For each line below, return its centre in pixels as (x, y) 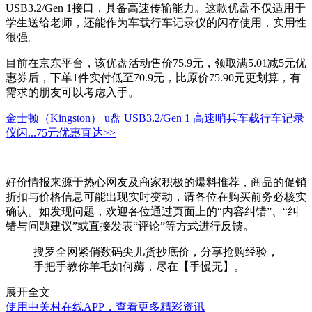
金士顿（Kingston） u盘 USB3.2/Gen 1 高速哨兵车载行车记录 (155, 118)
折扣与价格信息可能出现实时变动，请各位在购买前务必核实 (156, 197)
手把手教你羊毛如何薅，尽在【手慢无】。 (139, 267)
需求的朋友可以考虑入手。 (72, 93)
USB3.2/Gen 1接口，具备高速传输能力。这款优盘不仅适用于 (156, 8)
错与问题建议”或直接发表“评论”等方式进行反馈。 (130, 226)
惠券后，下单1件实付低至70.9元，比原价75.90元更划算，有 (153, 78)
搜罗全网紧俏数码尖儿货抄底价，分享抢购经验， (156, 252)
